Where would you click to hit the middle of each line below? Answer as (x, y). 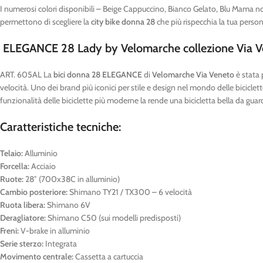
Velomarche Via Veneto (194, 75)
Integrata (60, 244)
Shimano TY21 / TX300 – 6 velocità (130, 192)
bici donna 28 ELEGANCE (99, 75)
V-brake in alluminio (54, 231)
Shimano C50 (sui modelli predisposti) (113, 218)
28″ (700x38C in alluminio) (72, 179)
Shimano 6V (68, 205)
